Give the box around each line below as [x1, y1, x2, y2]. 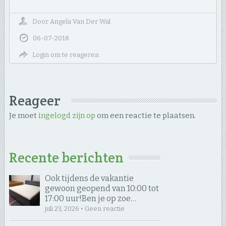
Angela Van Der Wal [49, 17, 110, 25]
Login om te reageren [32, 50, 99, 59]
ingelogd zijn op [38, 110, 95, 120]
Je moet [9, 110, 38, 120]
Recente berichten [9, 148, 124, 166]
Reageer [9, 91, 61, 109]
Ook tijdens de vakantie [44, 173, 134, 183]
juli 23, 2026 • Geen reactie [44, 204, 125, 212]
